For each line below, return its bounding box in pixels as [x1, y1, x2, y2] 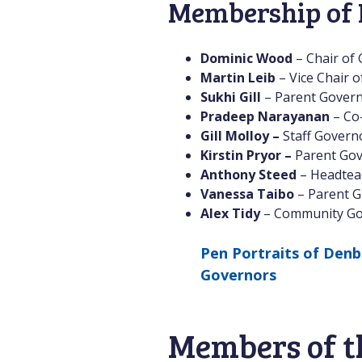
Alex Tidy [200, 204, 263, 222]
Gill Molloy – [200, 127, 283, 145]
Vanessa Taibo [200, 185, 294, 203]
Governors [200, 265, 276, 284]
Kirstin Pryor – [200, 146, 292, 164]
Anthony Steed [200, 166, 297, 183]
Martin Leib [200, 69, 279, 86]
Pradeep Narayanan [200, 107, 330, 125]
